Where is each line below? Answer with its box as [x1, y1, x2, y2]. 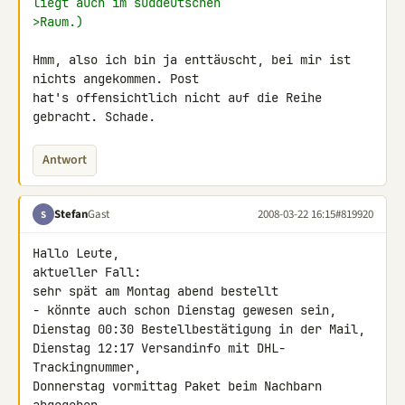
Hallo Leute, [33, 245, 119, 261]
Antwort [42, 151, 87, 169]
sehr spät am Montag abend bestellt [33, 283, 278, 299]
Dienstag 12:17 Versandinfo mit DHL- [33, 340, 286, 356]
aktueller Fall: [33, 264, 141, 280]
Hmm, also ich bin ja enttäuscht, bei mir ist [33, 52, 351, 68]
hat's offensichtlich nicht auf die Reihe [33, 89, 322, 106]
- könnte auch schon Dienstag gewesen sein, [33, 302, 336, 318]
